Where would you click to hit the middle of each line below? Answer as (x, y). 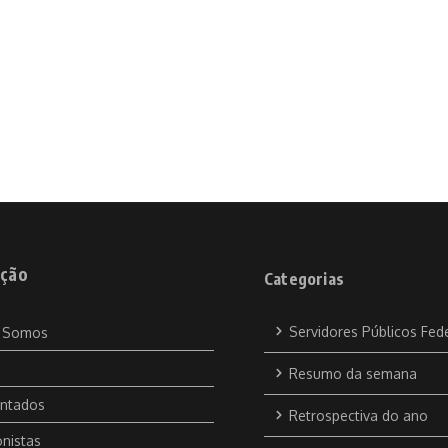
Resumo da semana (353, 373)
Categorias (304, 278)
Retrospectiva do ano (358, 415)
